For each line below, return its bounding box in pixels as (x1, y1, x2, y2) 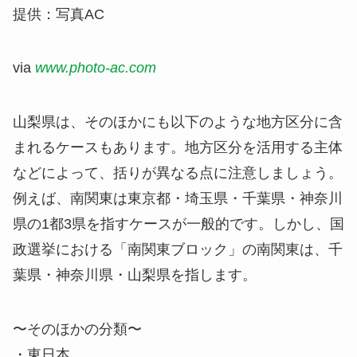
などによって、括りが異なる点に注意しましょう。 (13, 165, 343, 182)
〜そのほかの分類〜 (13, 321, 142, 338)
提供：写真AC (13, 6, 104, 22)
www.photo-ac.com (35, 60, 156, 76)
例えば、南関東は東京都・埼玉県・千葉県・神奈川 (13, 190, 343, 207)
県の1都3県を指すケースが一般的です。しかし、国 (13, 216, 344, 233)
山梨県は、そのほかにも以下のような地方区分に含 (13, 114, 343, 131)
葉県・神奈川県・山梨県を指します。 (13, 267, 257, 284)
